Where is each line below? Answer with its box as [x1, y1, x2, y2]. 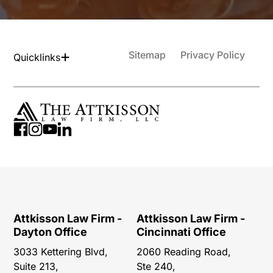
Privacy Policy [180, 49, 245, 62]
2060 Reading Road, [136, 246, 231, 258]
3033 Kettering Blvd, [13, 246, 108, 258]
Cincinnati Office [136, 225, 226, 239]
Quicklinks [13, 51, 61, 64]
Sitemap [128, 49, 166, 62]
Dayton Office [13, 225, 88, 239]
